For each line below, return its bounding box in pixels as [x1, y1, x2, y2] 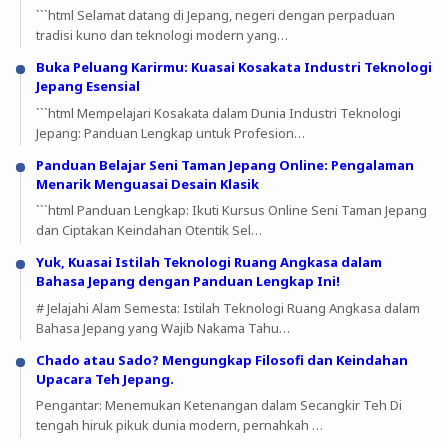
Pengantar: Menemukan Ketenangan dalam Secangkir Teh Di [35, 396, 402, 415]
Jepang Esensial [35, 77, 140, 96]
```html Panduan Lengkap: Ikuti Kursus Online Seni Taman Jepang [35, 201, 427, 220]
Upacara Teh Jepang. [35, 369, 174, 388]
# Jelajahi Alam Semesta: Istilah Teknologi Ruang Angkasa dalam [35, 298, 420, 317]
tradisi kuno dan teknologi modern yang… [35, 26, 288, 45]
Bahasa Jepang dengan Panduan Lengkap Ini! [35, 272, 340, 291]
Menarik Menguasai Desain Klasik [35, 174, 259, 193]
